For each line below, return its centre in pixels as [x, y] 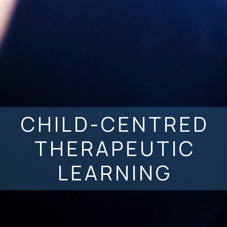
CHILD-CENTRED [115, 124]
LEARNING [115, 173]
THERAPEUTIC [115, 148]
